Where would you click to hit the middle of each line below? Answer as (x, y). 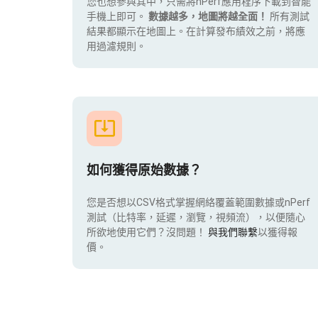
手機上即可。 (117, 17)
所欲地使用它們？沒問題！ (147, 232)
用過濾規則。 (116, 46)
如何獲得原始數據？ (144, 170)
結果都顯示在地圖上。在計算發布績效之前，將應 (196, 32)
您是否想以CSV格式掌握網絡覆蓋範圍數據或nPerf (198, 202)
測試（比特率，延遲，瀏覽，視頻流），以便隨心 (196, 217)
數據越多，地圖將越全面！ (209, 17)
